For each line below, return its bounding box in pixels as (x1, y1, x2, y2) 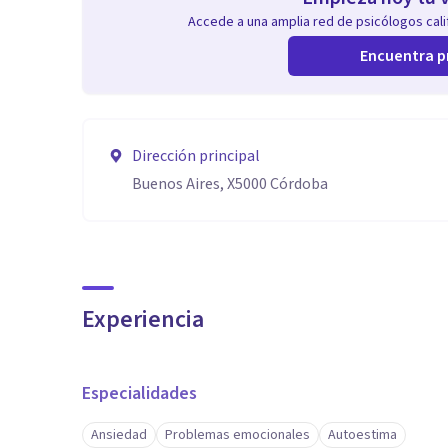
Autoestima (328, 425, 397, 445)
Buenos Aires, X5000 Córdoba (132, 173, 328, 195)
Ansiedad (91, 425, 147, 445)
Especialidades (82, 381, 197, 406)
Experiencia (82, 302, 204, 337)
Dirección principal (132, 145, 260, 167)
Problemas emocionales (165, 425, 310, 445)
